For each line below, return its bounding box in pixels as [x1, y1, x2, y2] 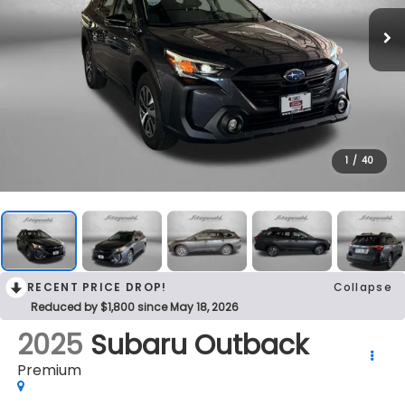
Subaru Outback [89, 326, 308, 365]
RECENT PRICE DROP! [27, 279, 167, 296]
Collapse [333, 279, 392, 296]
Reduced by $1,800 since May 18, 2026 [31, 299, 239, 316]
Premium [16, 360, 81, 381]
